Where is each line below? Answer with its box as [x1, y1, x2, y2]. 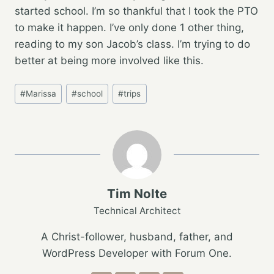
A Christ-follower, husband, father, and [41, 231, 233, 243]
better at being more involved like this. [15, 54, 204, 67]
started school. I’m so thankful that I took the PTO [15, 4, 258, 17]
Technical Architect [93, 205, 181, 217]
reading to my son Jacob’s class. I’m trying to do [15, 37, 250, 50]
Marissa [26, 88, 57, 98]
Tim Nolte [107, 186, 167, 202]
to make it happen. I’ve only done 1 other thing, [15, 21, 244, 34]
